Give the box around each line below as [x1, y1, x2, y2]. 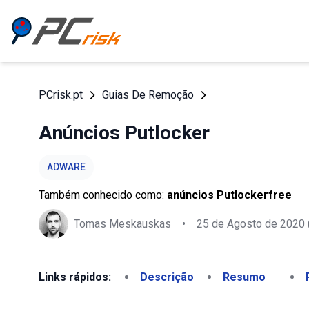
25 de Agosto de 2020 [197, 217, 305, 230]
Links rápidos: [39, 270, 111, 283]
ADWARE [47, 161, 86, 172]
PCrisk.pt [39, 88, 83, 101]
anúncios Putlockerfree [167, 188, 292, 201]
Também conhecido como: [39, 188, 167, 201]
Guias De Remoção [102, 88, 194, 101]
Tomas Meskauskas [74, 217, 171, 230]
